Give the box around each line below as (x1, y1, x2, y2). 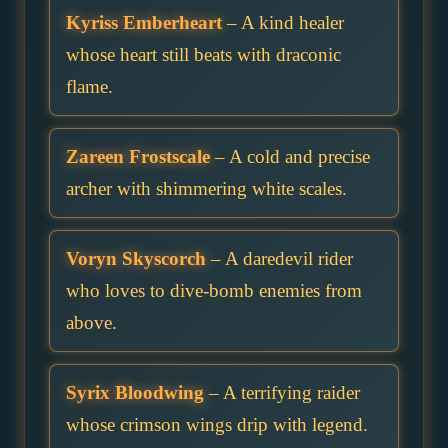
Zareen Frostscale (66, 145, 210, 167)
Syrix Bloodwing (66, 381, 204, 403)
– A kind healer (222, 11, 344, 33)
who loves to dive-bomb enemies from (66, 279, 362, 301)
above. (66, 311, 117, 333)
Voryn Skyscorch (66, 247, 206, 269)
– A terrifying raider (204, 381, 360, 403)
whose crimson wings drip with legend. (66, 413, 368, 435)
